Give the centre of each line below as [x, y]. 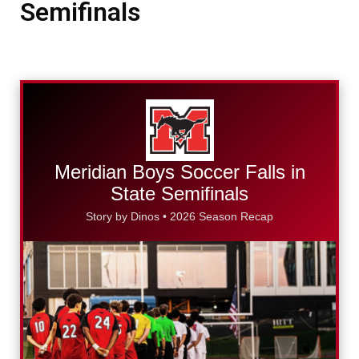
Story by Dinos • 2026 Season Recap [179, 217]
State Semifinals [179, 194]
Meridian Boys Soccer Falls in [179, 172]
